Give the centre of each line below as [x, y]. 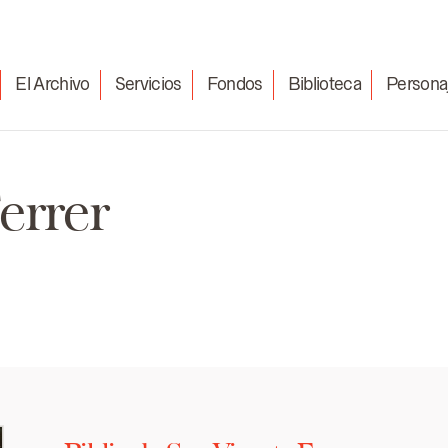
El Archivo [52, 83]
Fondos [234, 83]
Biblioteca [324, 83]
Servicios [148, 83]
